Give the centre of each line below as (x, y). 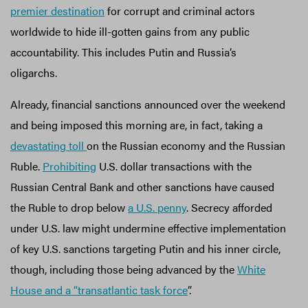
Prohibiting (69, 166)
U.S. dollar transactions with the (174, 166)
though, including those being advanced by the (124, 269)
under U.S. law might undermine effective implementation (148, 228)
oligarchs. (35, 72)
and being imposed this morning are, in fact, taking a (136, 124)
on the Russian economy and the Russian (186, 145)
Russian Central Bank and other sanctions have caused (142, 186)
